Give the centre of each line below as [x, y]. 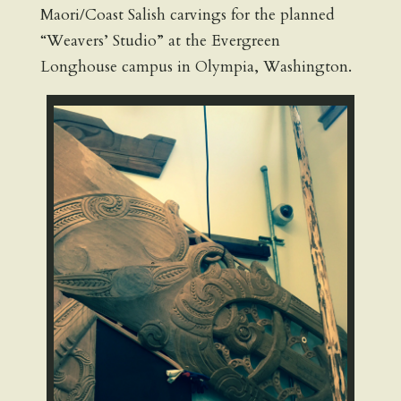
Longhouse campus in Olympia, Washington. [196, 66]
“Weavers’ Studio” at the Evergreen [160, 40]
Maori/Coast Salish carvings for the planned [187, 14]
